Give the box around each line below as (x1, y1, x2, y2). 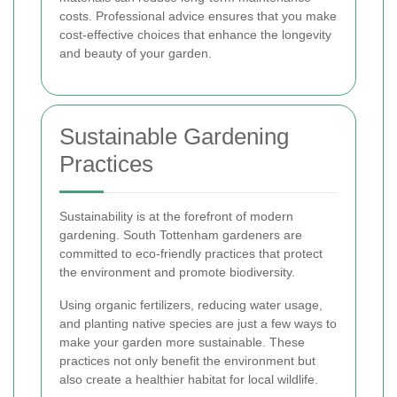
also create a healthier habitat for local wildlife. (59, 372, 318, 386)
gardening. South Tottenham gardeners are (59, 228, 302, 242)
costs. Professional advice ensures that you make (59, 9, 337, 23)
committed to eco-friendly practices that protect (59, 246, 323, 261)
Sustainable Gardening (59, 123, 289, 150)
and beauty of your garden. (59, 46, 212, 60)
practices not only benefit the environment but (59, 354, 315, 368)
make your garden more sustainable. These (59, 335, 305, 349)
